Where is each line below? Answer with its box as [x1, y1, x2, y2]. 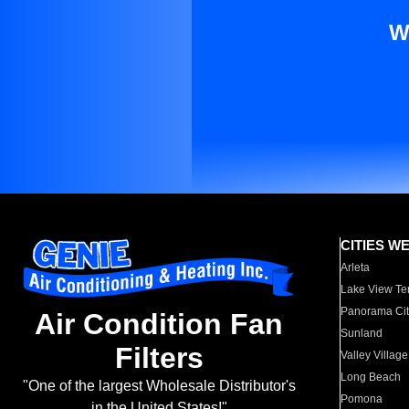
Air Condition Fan [35, 308, 283, 341]
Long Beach [341, 371, 402, 383]
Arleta [341, 261, 371, 274]
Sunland [341, 327, 383, 340]
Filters [114, 341, 204, 375]
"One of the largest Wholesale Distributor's [22, 378, 296, 394]
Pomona [341, 393, 383, 405]
